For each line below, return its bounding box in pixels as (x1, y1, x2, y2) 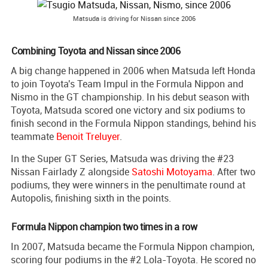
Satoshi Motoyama (132, 165, 212, 178)
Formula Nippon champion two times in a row (11, 220, 197, 233)
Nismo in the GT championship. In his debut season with (11, 90, 249, 103)
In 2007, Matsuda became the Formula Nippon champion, (11, 239, 254, 253)
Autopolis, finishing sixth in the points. (11, 191, 171, 205)
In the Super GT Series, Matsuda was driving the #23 (11, 151, 234, 165)
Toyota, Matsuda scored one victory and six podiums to (11, 103, 245, 117)
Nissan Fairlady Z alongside (11, 165, 132, 178)
